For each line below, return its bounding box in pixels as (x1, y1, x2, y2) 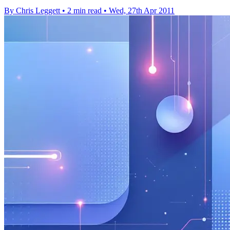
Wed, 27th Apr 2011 (109, 6, 175, 15)
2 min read (67, 6, 102, 15)
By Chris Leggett (4, 6, 60, 15)
